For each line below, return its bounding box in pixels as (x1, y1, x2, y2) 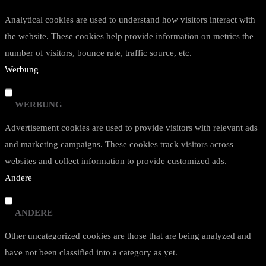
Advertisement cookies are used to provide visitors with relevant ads (5, 123, 258, 132)
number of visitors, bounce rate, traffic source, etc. (5, 48, 192, 58)
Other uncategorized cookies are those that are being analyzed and (5, 231, 251, 240)
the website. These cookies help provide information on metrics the (5, 31, 254, 41)
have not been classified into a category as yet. (5, 248, 178, 257)
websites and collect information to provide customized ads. (5, 156, 227, 166)
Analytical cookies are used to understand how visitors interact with (5, 15, 255, 24)
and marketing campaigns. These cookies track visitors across (5, 140, 233, 149)
